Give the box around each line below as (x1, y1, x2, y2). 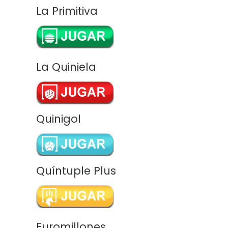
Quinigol (36, 111, 81, 127)
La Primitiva (36, 4, 98, 19)
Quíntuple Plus (36, 163, 116, 179)
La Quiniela (36, 60, 96, 75)
